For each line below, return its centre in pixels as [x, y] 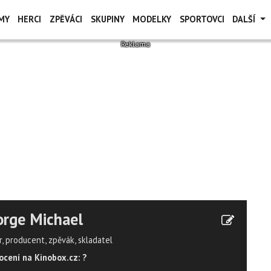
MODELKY [152, 19]
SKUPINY [107, 19]
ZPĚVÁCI [66, 19]
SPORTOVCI [202, 19]
